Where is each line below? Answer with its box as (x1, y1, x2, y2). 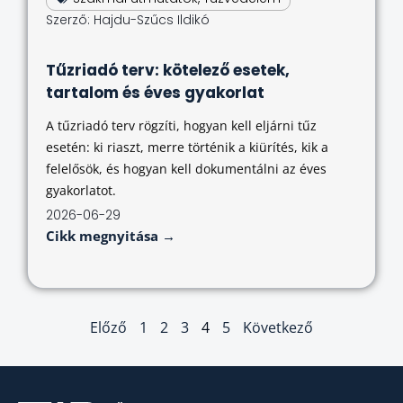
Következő (243, 318, 313, 338)
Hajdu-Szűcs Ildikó (90, 11, 210, 30)
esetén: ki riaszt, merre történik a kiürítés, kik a (46, 139, 328, 157)
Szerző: (46, 11, 90, 30)
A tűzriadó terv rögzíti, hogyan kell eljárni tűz (46, 117, 317, 135)
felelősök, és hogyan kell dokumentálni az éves (46, 160, 327, 178)
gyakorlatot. (46, 182, 116, 200)
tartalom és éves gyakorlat (46, 82, 264, 104)
